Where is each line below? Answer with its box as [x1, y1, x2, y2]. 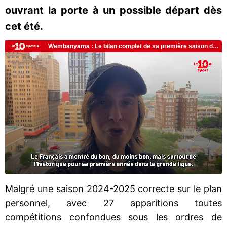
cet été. [5, 20, 43, 32]
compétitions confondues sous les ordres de [5, 211, 222, 222]
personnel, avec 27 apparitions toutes [5, 197, 222, 208]
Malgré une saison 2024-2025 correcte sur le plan [5, 183, 222, 194]
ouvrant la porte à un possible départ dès [5, 4, 222, 16]
